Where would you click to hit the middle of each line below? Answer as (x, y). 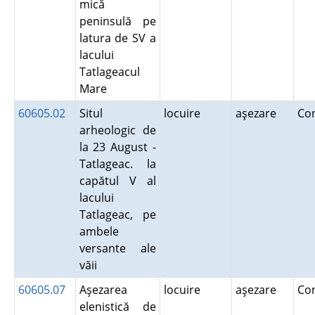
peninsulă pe (117, 21)
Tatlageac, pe (117, 214)
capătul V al (117, 181)
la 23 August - (117, 147)
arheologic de (117, 130)
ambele (99, 231)
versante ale (117, 248)
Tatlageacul (109, 72)
